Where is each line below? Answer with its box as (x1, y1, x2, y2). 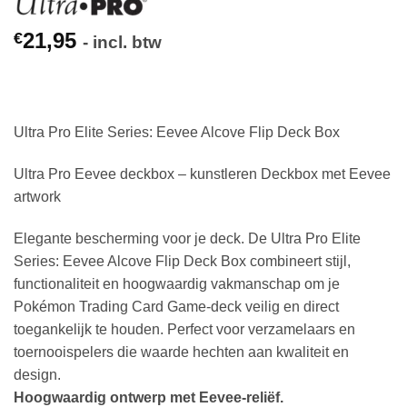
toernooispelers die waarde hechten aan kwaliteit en (14, 343, 349, 360)
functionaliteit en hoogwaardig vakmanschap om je (14, 275, 340, 292)
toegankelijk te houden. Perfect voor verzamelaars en (14, 321, 355, 337)
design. (14, 366, 61, 382)
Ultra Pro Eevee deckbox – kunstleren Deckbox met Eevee (14, 165, 391, 182)
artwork (14, 188, 61, 204)
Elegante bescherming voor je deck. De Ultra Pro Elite (14, 230, 361, 246)
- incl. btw (83, 32, 162, 52)
